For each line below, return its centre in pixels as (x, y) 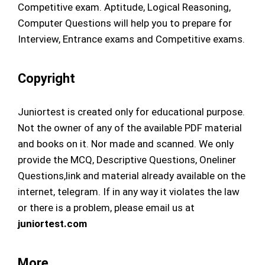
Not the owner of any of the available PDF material (130, 127)
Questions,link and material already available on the (132, 175)
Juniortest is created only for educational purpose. (131, 112)
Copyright (46, 78)
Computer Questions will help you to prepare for (125, 23)
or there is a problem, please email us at (106, 207)
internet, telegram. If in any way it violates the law (129, 191)
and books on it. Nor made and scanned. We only (126, 143)
